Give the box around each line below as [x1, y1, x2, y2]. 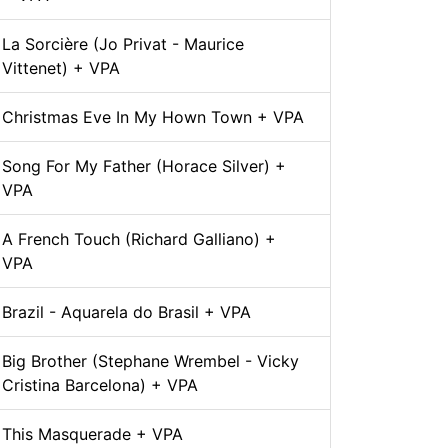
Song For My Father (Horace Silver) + [2, 156, 286, 177]
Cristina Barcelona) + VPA [2, 375, 198, 396]
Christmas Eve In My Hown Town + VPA [2, 107, 304, 128]
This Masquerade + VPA [2, 424, 183, 445]
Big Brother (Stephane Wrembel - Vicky [2, 351, 299, 372]
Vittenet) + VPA [2, 58, 120, 79]
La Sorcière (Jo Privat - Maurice [2, 34, 244, 55]
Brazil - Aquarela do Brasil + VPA [2, 302, 251, 323]
